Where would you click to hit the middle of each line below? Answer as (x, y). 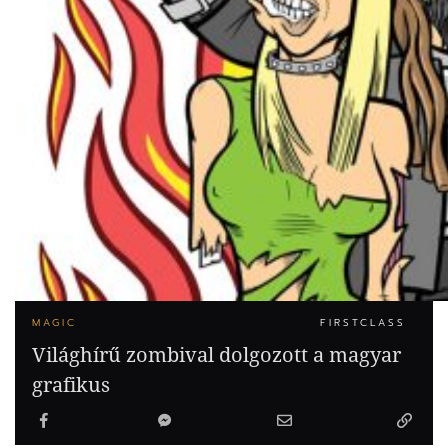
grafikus (71, 384)
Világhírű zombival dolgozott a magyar (216, 354)
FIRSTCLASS (363, 322)
